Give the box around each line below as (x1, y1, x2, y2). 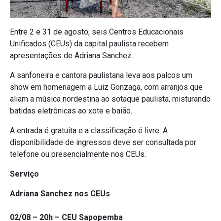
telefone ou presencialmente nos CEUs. (10, 149, 146, 159)
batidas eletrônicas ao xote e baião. (10, 106, 132, 116)
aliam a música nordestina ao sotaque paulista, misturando (10, 94, 211, 104)
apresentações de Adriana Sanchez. (10, 51, 133, 61)
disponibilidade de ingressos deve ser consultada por (10, 138, 196, 147)
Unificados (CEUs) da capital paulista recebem (10, 39, 169, 49)
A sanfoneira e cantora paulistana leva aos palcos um (10, 71, 192, 80)
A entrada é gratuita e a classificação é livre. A (10, 126, 168, 136)
